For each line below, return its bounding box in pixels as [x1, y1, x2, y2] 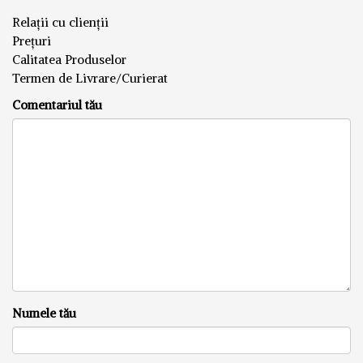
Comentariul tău [12, 96, 102, 113]
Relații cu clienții [12, 14, 109, 30]
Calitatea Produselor [12, 51, 126, 67]
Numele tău [12, 305, 76, 321]
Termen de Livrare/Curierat [12, 70, 168, 86]
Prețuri [12, 32, 51, 49]
